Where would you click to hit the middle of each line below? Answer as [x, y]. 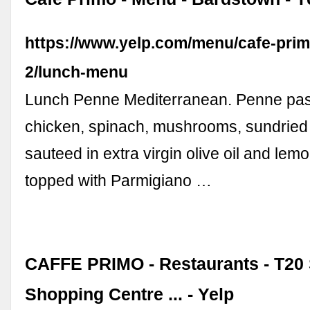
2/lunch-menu [77, 72]
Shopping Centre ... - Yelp [130, 294]
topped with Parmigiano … [119, 181]
